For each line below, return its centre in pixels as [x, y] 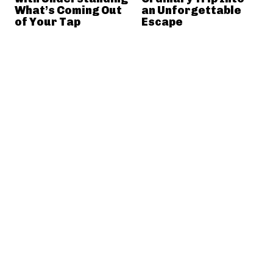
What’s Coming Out [68, 10]
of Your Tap [48, 22]
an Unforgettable [191, 10]
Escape [162, 22]
